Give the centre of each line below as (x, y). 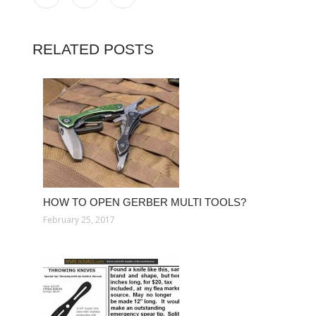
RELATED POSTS (93, 49)
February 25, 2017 (79, 220)
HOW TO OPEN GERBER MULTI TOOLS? (145, 202)
